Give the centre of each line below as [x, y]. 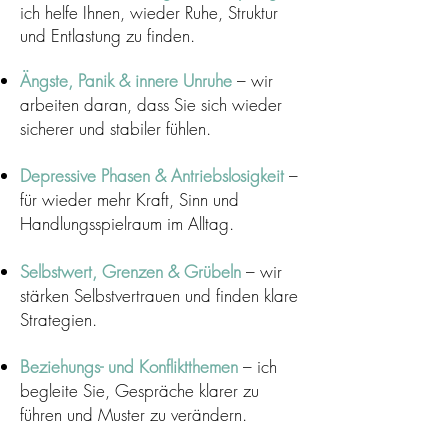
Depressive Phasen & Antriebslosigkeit [152, 175]
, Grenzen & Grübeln [166, 271]
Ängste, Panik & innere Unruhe [126, 80]
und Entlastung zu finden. [107, 35]
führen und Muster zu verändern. [133, 414]
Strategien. [58, 319]
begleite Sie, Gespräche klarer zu [139, 390]
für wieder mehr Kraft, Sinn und [129, 199]
